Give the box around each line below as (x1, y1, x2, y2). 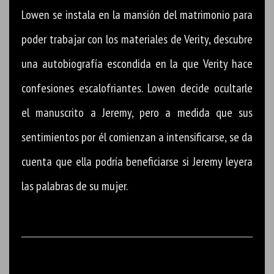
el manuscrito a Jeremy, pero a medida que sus (21, 104, 253, 120)
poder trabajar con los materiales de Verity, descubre (21, 31, 253, 47)
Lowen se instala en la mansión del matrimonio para (21, 6, 253, 23)
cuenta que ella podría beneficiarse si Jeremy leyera (21, 153, 253, 169)
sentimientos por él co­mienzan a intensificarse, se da (21, 128, 253, 145)
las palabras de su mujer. (21, 177, 128, 194)
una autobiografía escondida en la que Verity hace (21, 55, 253, 72)
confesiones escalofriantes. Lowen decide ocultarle (21, 80, 253, 96)
